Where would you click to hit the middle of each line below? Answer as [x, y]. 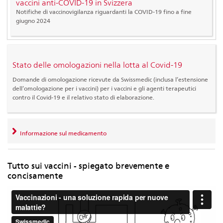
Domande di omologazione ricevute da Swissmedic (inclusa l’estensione [110, 80]
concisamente [35, 175]
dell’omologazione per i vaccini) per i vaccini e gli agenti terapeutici [104, 89]
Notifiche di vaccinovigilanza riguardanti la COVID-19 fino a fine [104, 11]
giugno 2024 [33, 20]
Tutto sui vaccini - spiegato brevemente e [88, 166]
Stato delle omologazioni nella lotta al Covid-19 [97, 65]
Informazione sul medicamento [62, 133]
